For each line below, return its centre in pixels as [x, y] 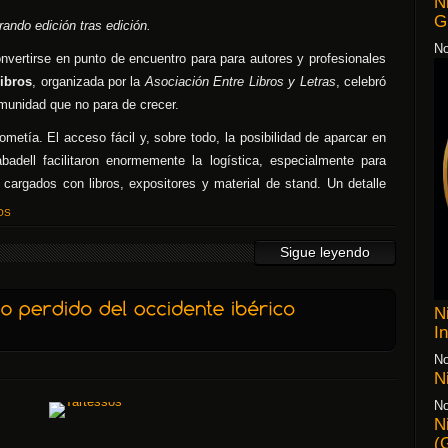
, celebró [360, 81]
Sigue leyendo [325, 252]
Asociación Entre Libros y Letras [240, 81]
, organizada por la [88, 81]
